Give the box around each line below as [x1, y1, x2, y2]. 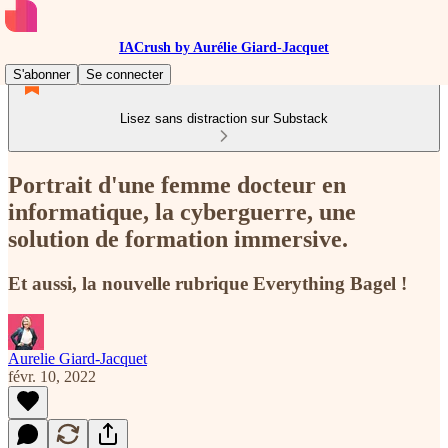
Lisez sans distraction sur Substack [120, 111, 328, 126]
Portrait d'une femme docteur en [8, 171, 346, 198]
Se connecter [86, 67, 163, 82]
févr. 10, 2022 [8, 367, 96, 385]
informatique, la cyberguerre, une [8, 198, 356, 225]
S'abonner [13, 67, 70, 82]
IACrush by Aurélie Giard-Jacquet [119, 40, 329, 55]
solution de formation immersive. [8, 225, 348, 252]
